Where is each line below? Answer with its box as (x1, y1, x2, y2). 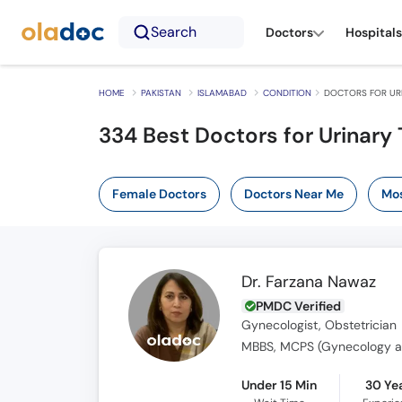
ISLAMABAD (197, 87, 247, 99)
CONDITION (262, 87, 311, 99)
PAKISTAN (140, 87, 181, 99)
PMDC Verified (256, 298, 342, 314)
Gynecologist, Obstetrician (241, 318, 398, 333)
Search (151, 22, 197, 41)
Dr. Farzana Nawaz (241, 271, 377, 293)
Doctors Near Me (243, 186, 344, 202)
